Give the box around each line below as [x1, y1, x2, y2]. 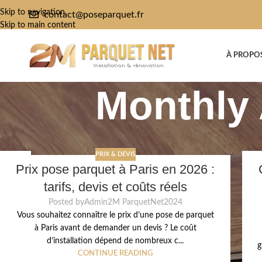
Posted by [48, 198, 84, 207]
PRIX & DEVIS [95, 150, 136, 157]
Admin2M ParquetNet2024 [84, 198, 182, 207]
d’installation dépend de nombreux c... [47, 237, 184, 246]
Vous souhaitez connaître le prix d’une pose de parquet [16, 211, 214, 220]
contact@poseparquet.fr [44, 9, 144, 19]
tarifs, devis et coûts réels [43, 180, 187, 195]
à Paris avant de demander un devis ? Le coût [34, 224, 196, 233]
